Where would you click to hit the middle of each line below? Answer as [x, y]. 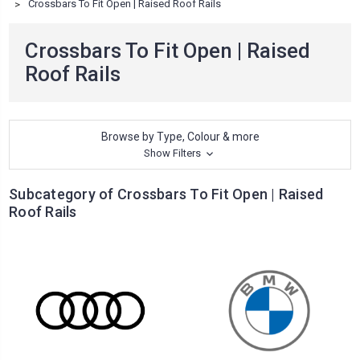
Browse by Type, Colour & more [180, 137]
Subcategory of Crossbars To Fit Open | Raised [166, 194]
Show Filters [174, 153]
